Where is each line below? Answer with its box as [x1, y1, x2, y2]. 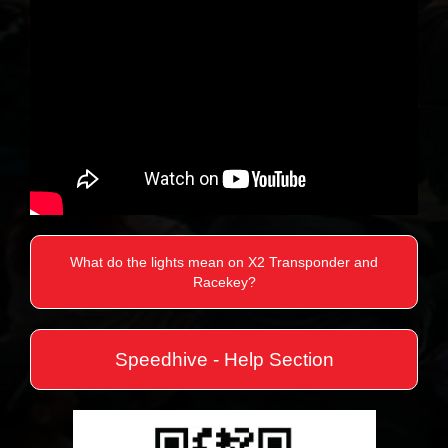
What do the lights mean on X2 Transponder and [70, 254, 378, 271]
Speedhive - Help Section [114, 349, 334, 371]
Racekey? [192, 274, 256, 291]
